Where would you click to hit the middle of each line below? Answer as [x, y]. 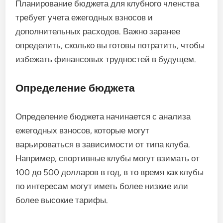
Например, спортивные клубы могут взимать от [108, 158]
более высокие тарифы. [62, 200]
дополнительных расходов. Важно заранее [98, 31]
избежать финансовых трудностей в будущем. [106, 59]
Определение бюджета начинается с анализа [103, 116]
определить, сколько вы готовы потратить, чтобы [110, 45]
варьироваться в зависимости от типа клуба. [103, 144]
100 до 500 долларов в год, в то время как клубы [110, 172]
